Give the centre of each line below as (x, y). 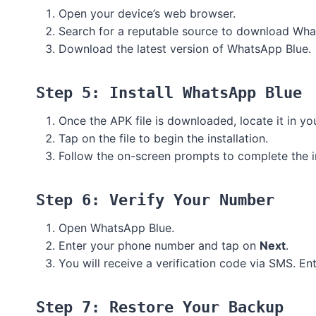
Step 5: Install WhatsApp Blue (169, 93)
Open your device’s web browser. (147, 14)
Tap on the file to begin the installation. (163, 139)
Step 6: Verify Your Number (155, 200)
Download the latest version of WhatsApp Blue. (185, 49)
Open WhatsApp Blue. (116, 228)
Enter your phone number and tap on (159, 246)
